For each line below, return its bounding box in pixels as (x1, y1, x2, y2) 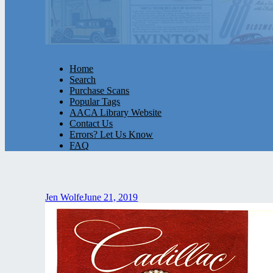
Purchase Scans (69, 85, 130, 96)
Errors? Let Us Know (69, 129, 154, 140)
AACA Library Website (69, 107, 162, 118)
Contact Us (69, 118, 113, 129)
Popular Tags (69, 96, 121, 107)
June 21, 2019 (83, 191, 138, 202)
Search (69, 74, 96, 85)
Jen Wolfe (45, 191, 84, 202)
